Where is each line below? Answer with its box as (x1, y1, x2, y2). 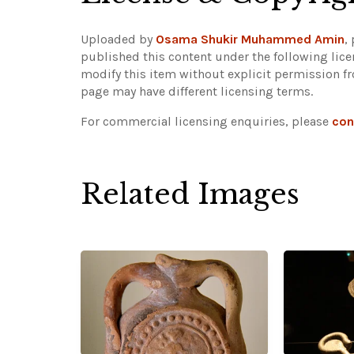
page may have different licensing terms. (81, 84, 313, 100)
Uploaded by (81, 32, 156, 47)
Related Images (81, 177, 299, 212)
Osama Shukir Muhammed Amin (156, 32, 345, 47)
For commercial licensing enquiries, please (81, 114, 332, 130)
